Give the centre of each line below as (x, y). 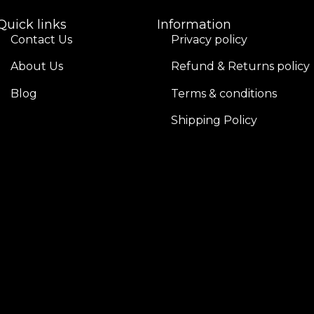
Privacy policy (209, 39)
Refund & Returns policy (240, 67)
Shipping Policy (214, 121)
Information (194, 24)
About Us (37, 67)
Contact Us (42, 39)
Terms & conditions (224, 93)
